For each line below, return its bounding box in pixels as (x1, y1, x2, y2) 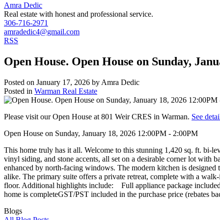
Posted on (4, 78, 36, 86)
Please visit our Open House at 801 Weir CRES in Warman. (4, 112, 192, 121)
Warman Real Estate (34, 86, 97, 95)
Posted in (4, 86, 32, 95)
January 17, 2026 (36, 78, 90, 86)
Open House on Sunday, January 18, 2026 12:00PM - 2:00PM (4, 129, 198, 137)
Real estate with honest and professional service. (4, 9, 153, 18)
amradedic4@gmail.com (4, 27, 80, 36)
